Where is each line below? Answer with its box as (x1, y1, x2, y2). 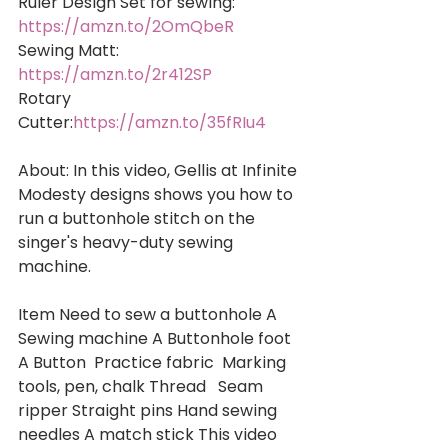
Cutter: (18, 110, 73, 134)
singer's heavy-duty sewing (18, 230, 237, 254)
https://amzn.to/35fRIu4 (73, 110, 266, 134)
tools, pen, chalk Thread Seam (18, 374, 267, 398)
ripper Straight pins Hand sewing (18, 398, 281, 422)
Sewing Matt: (18, 38, 123, 62)
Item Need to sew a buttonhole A (18, 302, 281, 326)
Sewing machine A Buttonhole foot (18, 326, 295, 350)
